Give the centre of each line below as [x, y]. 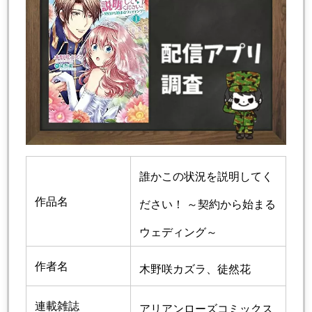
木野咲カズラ [173, 269]
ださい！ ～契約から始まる [208, 204]
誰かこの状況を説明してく [206, 177]
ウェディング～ [178, 232]
